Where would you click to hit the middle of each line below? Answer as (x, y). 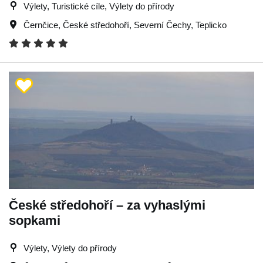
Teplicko (211, 25)
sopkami (35, 220)
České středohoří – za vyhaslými (107, 205)
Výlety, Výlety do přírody (70, 248)
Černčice (41, 25)
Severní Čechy (162, 25)
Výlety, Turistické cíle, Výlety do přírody (99, 6)
